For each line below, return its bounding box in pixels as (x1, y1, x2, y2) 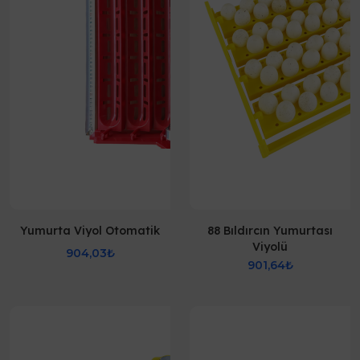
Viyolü (252, 239, 288, 254)
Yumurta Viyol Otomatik (20, 223, 160, 238)
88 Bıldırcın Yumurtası (207, 223, 333, 238)
